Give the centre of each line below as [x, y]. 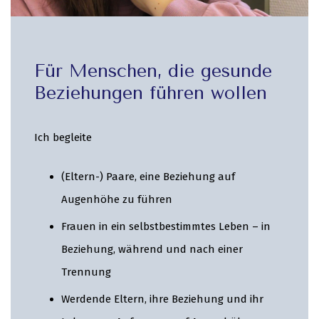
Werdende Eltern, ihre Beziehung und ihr [162, 299]
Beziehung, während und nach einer [152, 249]
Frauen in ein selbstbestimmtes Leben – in [166, 226]
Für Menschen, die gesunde [153, 71]
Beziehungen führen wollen [151, 93]
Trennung [86, 272]
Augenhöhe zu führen [116, 199]
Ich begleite [63, 138]
